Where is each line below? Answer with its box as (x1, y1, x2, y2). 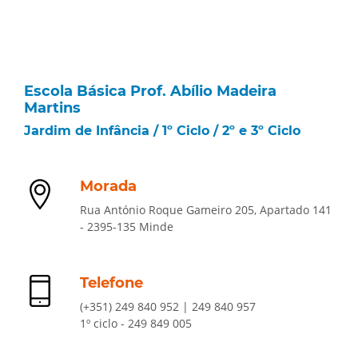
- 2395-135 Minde (80, 219, 173, 234)
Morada (80, 177, 137, 195)
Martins (24, 99, 81, 117)
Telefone (80, 274, 143, 292)
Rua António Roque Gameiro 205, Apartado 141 (80, 202, 332, 217)
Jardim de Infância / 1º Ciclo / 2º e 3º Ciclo (24, 123, 300, 138)
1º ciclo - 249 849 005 (80, 316, 192, 331)
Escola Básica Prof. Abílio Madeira (24, 82, 276, 100)
